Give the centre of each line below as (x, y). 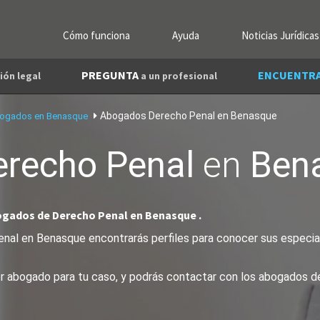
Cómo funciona (96, 35)
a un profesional (179, 76)
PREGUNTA (111, 75)
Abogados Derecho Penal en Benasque (189, 116)
